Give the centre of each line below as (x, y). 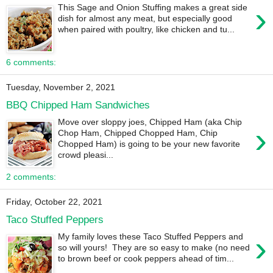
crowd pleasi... (86, 155)
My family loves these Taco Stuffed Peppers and (151, 237)
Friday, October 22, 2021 (54, 202)
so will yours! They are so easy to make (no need (154, 248)
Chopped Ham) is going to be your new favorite (149, 144)
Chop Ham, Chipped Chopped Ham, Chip (138, 133)
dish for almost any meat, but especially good (145, 19)
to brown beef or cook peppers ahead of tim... (146, 259)
